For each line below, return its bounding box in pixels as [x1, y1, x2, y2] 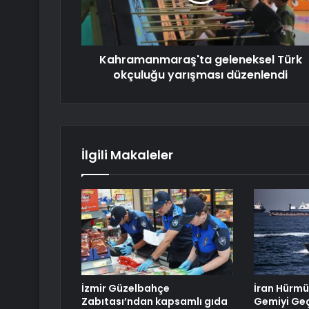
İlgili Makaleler [81, 146, 173, 164]
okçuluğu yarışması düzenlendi [113, 67, 288, 83]
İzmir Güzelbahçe [81, 281, 170, 295]
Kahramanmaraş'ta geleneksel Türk [99, 52, 302, 68]
